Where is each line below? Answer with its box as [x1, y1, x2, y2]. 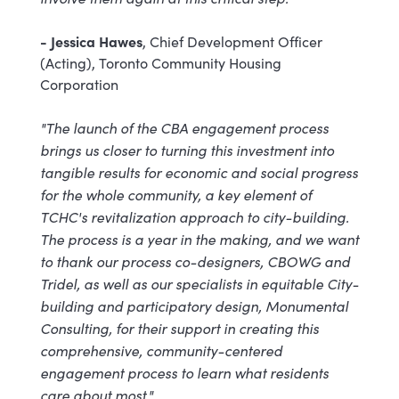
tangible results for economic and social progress [39, 162, 358, 183]
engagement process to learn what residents [39, 362, 329, 383]
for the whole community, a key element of [39, 184, 312, 205]
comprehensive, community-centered [39, 340, 282, 361]
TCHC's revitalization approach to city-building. [39, 207, 349, 227]
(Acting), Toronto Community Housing [39, 53, 281, 73]
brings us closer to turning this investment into [39, 140, 334, 160]
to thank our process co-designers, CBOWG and [39, 251, 350, 272]
